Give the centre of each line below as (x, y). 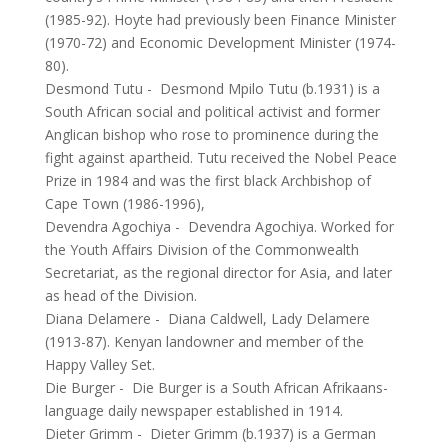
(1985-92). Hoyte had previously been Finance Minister (220, 19)
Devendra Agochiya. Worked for (290, 226)
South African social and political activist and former (212, 111)
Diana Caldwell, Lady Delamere (268, 318)
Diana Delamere (97, 318)
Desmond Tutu (93, 88)
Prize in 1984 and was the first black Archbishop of (207, 180)
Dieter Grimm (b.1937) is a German (262, 433)
